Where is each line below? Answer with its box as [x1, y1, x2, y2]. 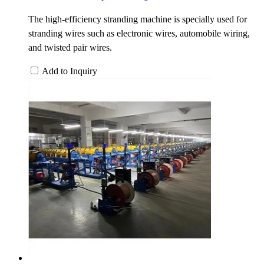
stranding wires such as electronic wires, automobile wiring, [28, 28, 250, 38]
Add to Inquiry [42, 65, 97, 76]
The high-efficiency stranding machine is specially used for [28, 14, 247, 24]
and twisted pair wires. [28, 42, 112, 52]
